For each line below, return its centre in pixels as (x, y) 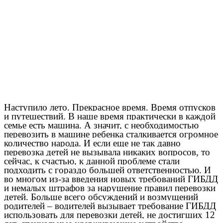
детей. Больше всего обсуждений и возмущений (101, 197)
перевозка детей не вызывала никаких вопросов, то (107, 152)
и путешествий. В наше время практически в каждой (110, 116)
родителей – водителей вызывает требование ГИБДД (110, 206)
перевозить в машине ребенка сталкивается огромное (111, 134)
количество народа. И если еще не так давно (92, 143)
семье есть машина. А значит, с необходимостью (101, 125)
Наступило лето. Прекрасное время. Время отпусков (110, 108)
